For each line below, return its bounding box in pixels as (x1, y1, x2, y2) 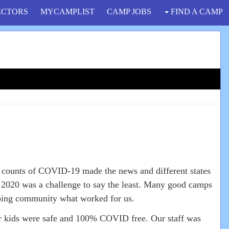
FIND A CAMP (169, 7, 223, 16)
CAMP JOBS (107, 7, 151, 16)
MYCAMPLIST (40, 7, 95, 16)
